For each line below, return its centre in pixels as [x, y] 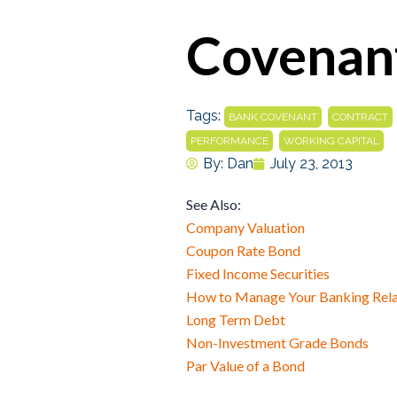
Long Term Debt [236, 320]
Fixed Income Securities [258, 274]
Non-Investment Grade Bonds [277, 343]
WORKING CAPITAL [331, 141]
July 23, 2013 [311, 164]
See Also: [214, 205]
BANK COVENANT [273, 117]
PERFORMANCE [230, 141]
